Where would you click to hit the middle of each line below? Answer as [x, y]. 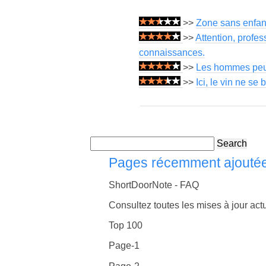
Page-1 [124, 246]
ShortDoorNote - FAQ [154, 185]
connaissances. [172, 53]
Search [232, 144]
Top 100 [126, 226]
